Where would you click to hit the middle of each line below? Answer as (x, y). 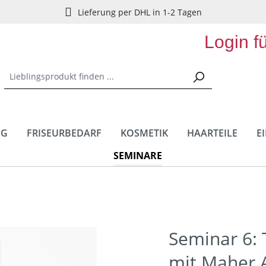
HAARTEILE (212, 133)
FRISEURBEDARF (64, 133)
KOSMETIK (144, 133)
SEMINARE (138, 156)
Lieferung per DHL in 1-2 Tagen (140, 12)
